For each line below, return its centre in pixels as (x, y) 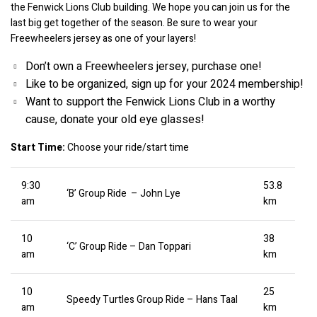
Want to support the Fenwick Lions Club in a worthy (150, 102)
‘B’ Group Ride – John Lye (123, 193)
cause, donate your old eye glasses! (115, 119)
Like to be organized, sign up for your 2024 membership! (165, 84)
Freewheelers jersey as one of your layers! (103, 38)
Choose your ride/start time (127, 147)
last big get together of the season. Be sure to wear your (134, 23)
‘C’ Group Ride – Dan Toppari (129, 246)
